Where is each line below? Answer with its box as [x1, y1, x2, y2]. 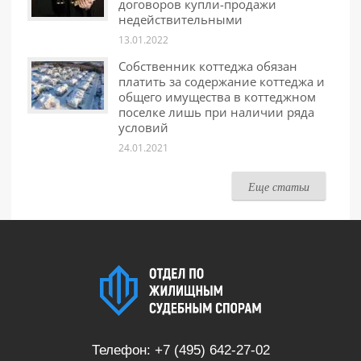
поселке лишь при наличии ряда [118, 104, 314, 121]
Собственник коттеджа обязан [118, 58, 297, 75]
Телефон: [91, 342, 155, 358]
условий [118, 119, 168, 136]
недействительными [118, 11, 243, 28]
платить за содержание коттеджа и [118, 73, 325, 90]
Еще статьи [248, 179, 309, 195]
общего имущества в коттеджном [118, 89, 316, 106]
